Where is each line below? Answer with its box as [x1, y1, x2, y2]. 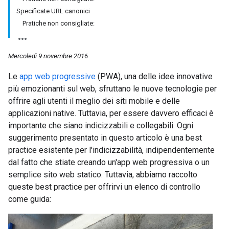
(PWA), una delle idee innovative [96, 72, 213, 81]
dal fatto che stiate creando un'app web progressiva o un [8, 157, 210, 167]
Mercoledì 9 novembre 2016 [8, 52, 88, 60]
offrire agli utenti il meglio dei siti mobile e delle [8, 96, 180, 106]
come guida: [8, 194, 51, 204]
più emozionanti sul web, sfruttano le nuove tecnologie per [8, 84, 217, 94]
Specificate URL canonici [16, 7, 90, 15]
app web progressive [19, 72, 96, 81]
